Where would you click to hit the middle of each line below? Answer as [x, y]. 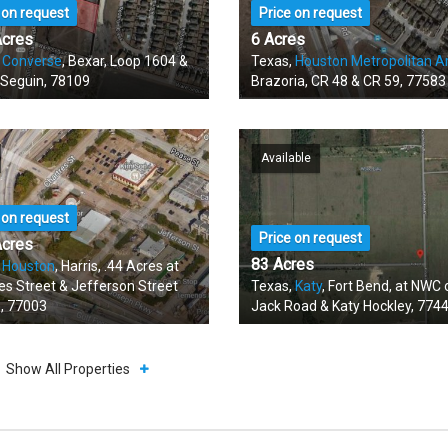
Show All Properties [68, 369]
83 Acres [282, 264]
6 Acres [277, 39]
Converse [32, 61]
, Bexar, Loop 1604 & [125, 61]
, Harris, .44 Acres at [117, 266]
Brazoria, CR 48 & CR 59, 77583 [348, 81]
